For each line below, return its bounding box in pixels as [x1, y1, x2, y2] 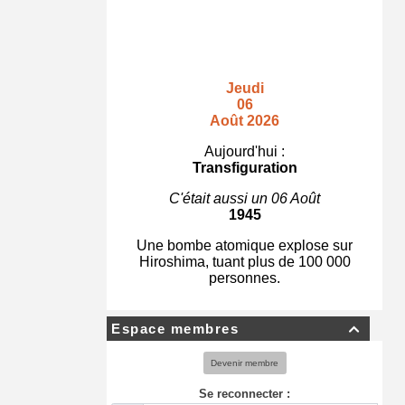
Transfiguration [192, 160, 297, 175]
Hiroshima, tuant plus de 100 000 [138, 254, 351, 269]
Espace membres [111, 321, 239, 336]
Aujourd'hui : [204, 144, 285, 159]
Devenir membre [211, 357, 278, 368]
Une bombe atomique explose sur [137, 238, 353, 253]
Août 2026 [210, 113, 279, 128]
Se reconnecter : [199, 386, 290, 400]
